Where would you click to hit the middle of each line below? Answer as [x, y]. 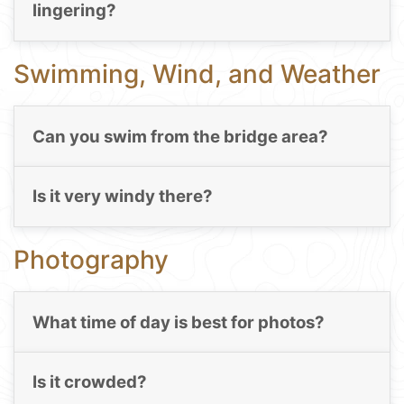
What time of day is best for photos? [178, 323]
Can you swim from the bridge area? [180, 136]
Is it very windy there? [122, 197]
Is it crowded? [89, 382]
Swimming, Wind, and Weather [197, 73]
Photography [91, 259]
